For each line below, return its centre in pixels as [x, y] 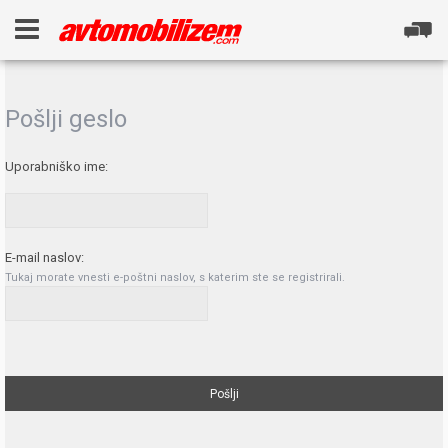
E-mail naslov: [44, 257]
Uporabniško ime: [56, 166]
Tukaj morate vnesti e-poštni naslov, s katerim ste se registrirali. [175, 277]
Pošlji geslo [66, 119]
